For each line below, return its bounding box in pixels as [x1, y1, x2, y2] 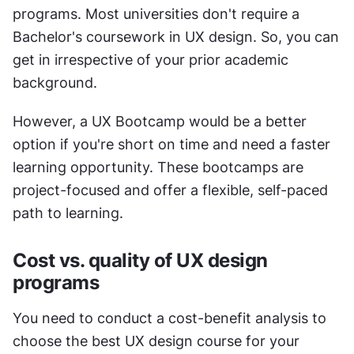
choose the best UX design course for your [13, 333, 299, 349]
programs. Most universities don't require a [13, 6, 299, 22]
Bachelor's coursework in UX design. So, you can [13, 28, 339, 45]
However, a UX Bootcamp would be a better [13, 113, 307, 130]
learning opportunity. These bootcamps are [13, 159, 303, 175]
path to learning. [13, 205, 127, 221]
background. [13, 74, 101, 91]
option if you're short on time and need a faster [13, 136, 330, 153]
